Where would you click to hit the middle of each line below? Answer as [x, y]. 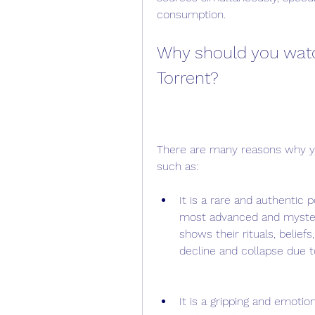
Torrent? [188, 78]
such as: [178, 166]
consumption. [191, 14]
